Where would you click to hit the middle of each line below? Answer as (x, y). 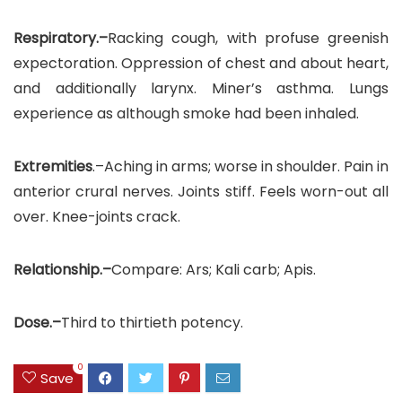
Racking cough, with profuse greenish (248, 39)
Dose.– (37, 323)
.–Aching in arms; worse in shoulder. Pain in (240, 167)
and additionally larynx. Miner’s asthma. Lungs (201, 89)
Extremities (53, 167)
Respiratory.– (61, 39)
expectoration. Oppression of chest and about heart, (201, 64)
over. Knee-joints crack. (97, 217)
